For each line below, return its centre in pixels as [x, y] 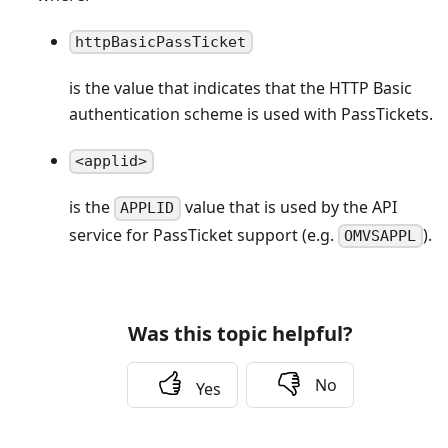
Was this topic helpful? [240, 333]
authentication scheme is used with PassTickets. [250, 114]
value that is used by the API [288, 207]
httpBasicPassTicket [161, 42]
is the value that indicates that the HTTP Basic [240, 88]
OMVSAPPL [380, 235]
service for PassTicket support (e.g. [203, 234]
